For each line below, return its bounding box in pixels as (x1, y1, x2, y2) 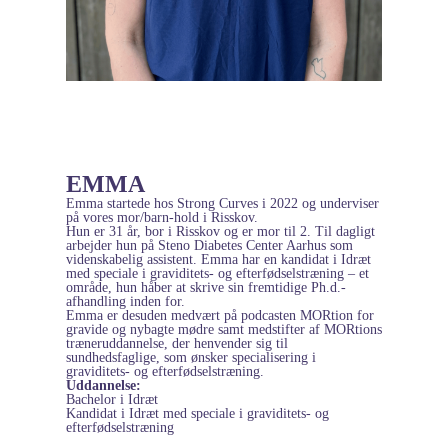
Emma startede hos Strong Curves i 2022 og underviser (66, 196, 379, 212)
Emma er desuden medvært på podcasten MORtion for (66, 308, 374, 324)
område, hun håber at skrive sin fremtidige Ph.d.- (66, 280, 346, 296)
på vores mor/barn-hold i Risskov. (66, 210, 258, 226)
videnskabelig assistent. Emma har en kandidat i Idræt (66, 252, 371, 268)
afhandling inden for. (66, 294, 185, 310)
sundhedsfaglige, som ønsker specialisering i (66, 350, 316, 366)
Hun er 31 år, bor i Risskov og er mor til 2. (66, 224, 315, 240)
